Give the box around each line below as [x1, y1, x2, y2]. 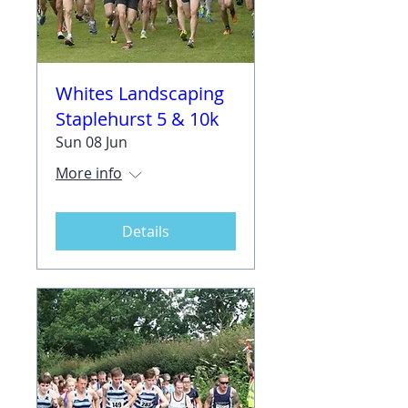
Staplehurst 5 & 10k [56, 107, 219, 131]
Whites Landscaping [56, 81, 224, 106]
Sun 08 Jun [56, 132, 127, 152]
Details [122, 221, 169, 241]
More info [56, 163, 122, 183]
